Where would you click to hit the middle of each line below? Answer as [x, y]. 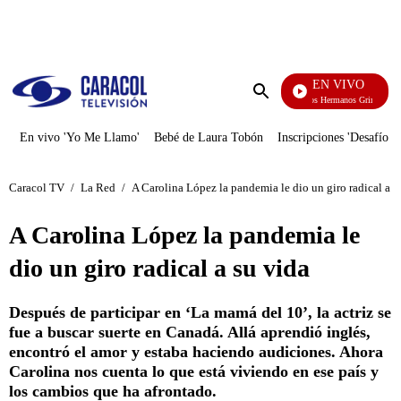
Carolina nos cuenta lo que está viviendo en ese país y [194, 371]
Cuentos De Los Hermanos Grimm [317, 100]
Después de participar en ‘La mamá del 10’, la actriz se [200, 312]
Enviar [279, 109]
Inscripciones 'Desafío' [334, 137]
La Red [98, 187]
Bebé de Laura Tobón [209, 137]
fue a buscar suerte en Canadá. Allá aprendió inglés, [190, 332]
